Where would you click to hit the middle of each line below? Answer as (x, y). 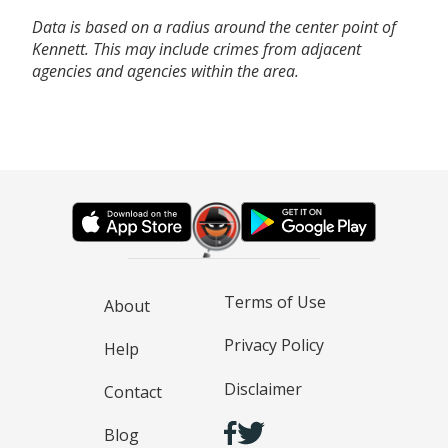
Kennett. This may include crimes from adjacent (196, 48)
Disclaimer (263, 388)
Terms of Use (275, 302)
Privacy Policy (274, 345)
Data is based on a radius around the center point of (214, 26)
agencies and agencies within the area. (165, 70)
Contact (133, 392)
